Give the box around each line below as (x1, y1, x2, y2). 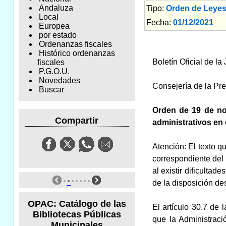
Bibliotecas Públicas (32, 209, 121, 219)
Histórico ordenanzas (38, 49, 115, 58)
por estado (38, 31, 77, 40)
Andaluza (38, 4, 73, 13)
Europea (38, 22, 70, 31)
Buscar (38, 85, 64, 94)
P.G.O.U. (38, 67, 70, 76)
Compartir (55, 115, 99, 126)
